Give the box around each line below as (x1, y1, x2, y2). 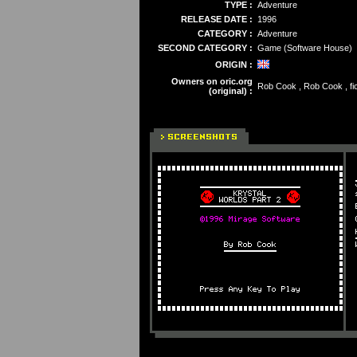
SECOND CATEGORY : (158, 43, 253, 53)
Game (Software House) (257, 43, 352, 53)
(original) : (209, 86, 253, 96)
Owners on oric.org (171, 76, 253, 86)
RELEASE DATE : (181, 14, 253, 24)
